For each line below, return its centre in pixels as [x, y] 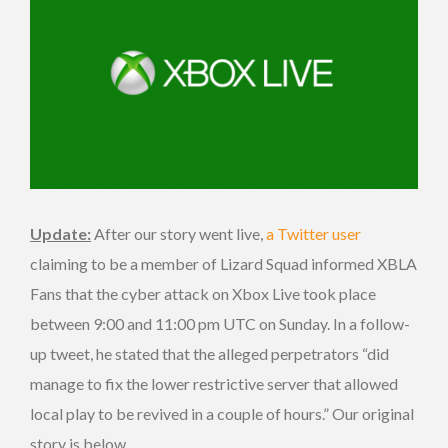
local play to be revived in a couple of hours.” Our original [222, 414]
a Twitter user [313, 234]
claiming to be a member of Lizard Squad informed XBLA [223, 264]
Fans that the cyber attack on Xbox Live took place [203, 294]
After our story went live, [178, 234]
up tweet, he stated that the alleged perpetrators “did [209, 354]
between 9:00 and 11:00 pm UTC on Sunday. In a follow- [220, 324]
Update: [60, 234]
